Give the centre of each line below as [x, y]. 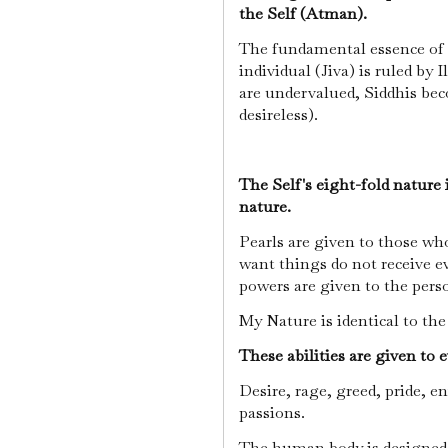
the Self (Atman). [305, 14]
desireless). [280, 115]
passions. [274, 413]
